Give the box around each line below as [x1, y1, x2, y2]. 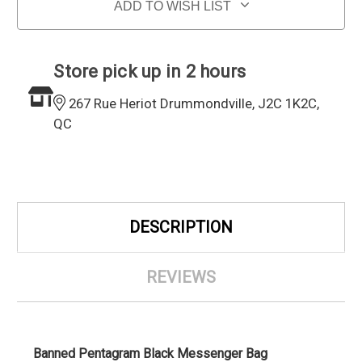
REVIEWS [146, 267, 216, 288]
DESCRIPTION [129, 217, 233, 238]
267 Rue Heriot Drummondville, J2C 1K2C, [65, 95, 320, 112]
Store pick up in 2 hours [53, 61, 246, 82]
